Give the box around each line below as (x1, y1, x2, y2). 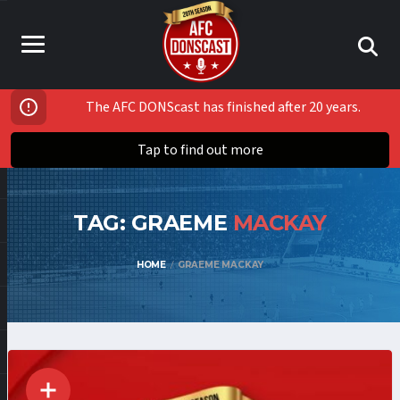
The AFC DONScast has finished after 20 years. (86, 97, 361, 117)
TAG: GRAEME (73, 210, 233, 236)
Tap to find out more (137, 140, 263, 160)
